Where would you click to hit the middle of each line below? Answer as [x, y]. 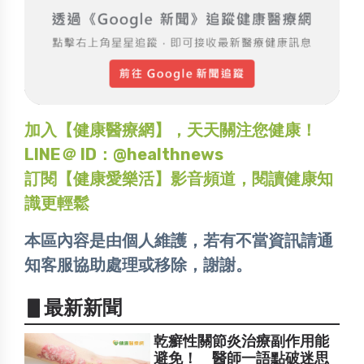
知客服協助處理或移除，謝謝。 [138, 264]
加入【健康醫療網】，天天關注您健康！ [171, 130]
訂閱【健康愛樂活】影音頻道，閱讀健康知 [179, 178]
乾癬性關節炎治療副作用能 [242, 341]
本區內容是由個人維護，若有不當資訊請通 [179, 240]
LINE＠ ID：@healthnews [124, 154]
